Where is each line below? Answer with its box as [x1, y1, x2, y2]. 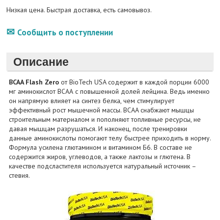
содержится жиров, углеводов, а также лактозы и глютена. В [9, 152, 191, 162]
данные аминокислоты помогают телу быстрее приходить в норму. [9, 134, 211, 143]
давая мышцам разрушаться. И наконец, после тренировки [9, 124, 188, 134]
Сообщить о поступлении [17, 27, 113, 38]
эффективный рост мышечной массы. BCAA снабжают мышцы [9, 106, 194, 115]
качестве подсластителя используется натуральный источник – [9, 162, 196, 171]
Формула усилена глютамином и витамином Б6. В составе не [9, 143, 192, 152]
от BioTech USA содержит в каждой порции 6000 [59, 78, 210, 87]
